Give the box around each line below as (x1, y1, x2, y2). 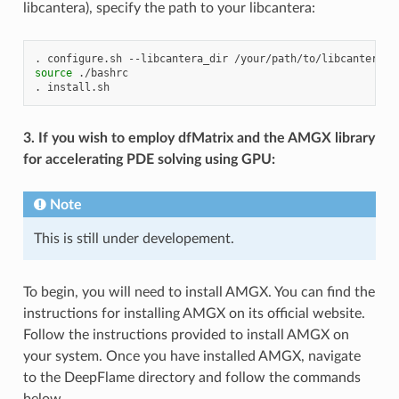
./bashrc (77, 66, 128, 79)
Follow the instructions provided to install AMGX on (22, 327, 349, 342)
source (34, 66, 72, 79)
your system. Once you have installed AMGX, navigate (22, 348, 361, 363)
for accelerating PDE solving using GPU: (22, 151, 275, 167)
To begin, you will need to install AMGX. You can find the (22, 284, 375, 299)
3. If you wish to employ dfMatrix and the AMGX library (22, 130, 375, 145)
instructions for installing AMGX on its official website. (22, 305, 365, 321)
